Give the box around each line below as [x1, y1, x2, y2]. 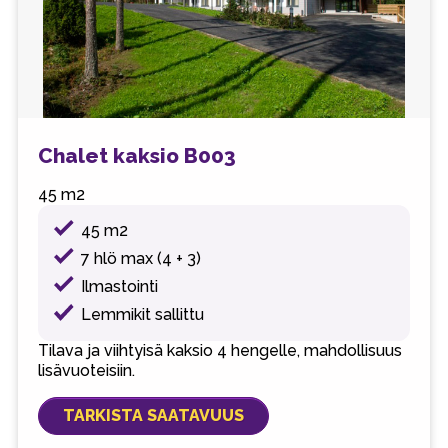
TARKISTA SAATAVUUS [62, 405, 244, 425]
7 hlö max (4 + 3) [81, 249, 202, 269]
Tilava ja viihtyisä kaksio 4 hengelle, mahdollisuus [37, 340, 402, 360]
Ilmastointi [81, 277, 159, 297]
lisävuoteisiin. [37, 360, 135, 380]
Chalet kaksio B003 [37, 143, 236, 169]
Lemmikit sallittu [81, 305, 205, 325]
